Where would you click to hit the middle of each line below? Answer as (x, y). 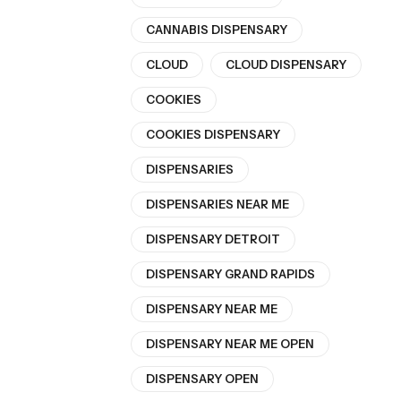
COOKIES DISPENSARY (213, 135)
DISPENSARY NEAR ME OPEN (230, 344)
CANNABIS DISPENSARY (217, 30)
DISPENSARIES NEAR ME (218, 205)
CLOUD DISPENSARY (286, 65)
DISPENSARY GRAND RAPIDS (230, 274)
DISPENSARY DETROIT (213, 239)
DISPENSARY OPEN (202, 379)
